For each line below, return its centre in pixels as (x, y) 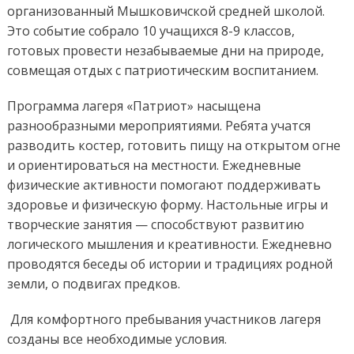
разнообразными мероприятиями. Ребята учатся (158, 126)
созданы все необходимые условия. (117, 339)
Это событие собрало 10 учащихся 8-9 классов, (151, 31)
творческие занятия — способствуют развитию (155, 225)
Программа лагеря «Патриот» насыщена (134, 106)
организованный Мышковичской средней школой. (166, 11)
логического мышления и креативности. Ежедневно (169, 245)
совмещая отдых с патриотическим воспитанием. (162, 71)
